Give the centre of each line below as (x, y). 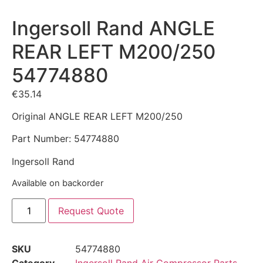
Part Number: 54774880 (65, 139)
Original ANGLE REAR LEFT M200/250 (97, 117)
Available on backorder (58, 183)
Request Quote (91, 210)
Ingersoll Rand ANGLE (113, 28)
